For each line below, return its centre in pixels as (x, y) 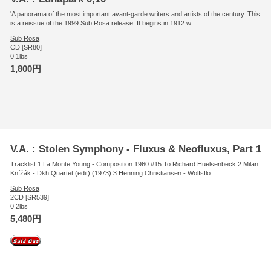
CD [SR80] (26, 47)
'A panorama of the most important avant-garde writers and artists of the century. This (135, 14)
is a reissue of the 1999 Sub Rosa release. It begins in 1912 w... (103, 23)
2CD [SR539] (30, 197)
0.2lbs (19, 206)
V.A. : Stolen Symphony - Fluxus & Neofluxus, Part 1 (136, 149)
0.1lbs (19, 56)
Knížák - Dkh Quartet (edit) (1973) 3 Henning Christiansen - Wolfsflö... (113, 173)
